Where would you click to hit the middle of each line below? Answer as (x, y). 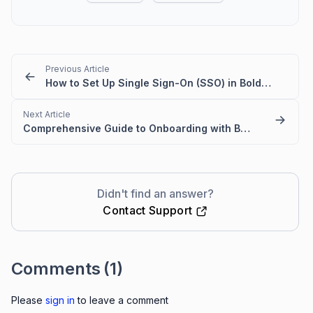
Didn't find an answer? (155, 194)
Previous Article (78, 69)
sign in (60, 300)
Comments (56, 269)
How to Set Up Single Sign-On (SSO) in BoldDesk (266, 83)
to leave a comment (122, 300)
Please (28, 300)
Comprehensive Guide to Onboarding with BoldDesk (245, 129)
